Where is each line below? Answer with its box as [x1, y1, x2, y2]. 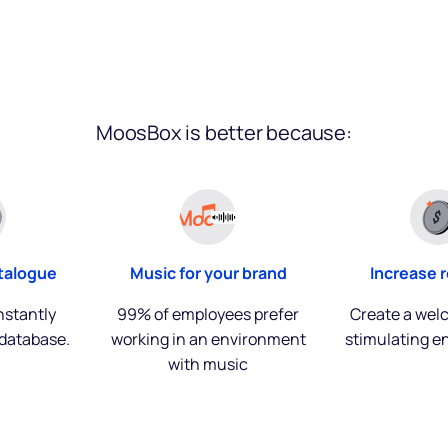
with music [168, 353, 248, 375]
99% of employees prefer [117, 303, 299, 325]
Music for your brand [129, 262, 287, 284]
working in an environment [110, 328, 306, 350]
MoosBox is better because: [96, 119, 352, 146]
